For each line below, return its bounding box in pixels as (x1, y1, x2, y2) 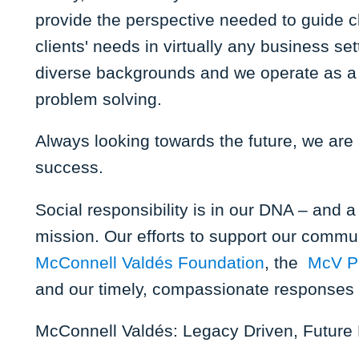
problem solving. (35, 89, 162, 108)
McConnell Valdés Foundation (35, 252, 264, 272)
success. (35, 158, 108, 177)
